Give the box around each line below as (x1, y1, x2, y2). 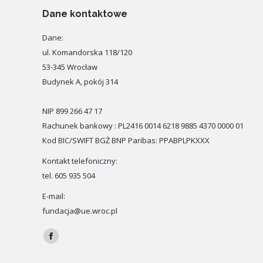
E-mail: (42, 190, 65, 201)
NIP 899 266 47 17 (42, 105, 102, 116)
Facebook (50, 237, 85, 248)
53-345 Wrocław (42, 61, 97, 72)
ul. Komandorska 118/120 (42, 46, 132, 58)
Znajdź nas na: (42, 228, 95, 240)
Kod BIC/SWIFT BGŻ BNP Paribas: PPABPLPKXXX (42, 134, 210, 146)
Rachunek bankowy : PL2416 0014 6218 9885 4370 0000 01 (42, 120, 244, 131)
